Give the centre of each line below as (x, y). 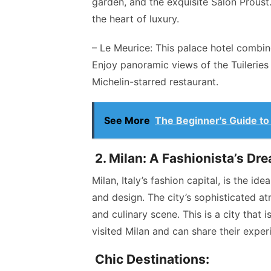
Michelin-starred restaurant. (155, 82)
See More (127, 121)
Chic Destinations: (151, 260)
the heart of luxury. (135, 19)
